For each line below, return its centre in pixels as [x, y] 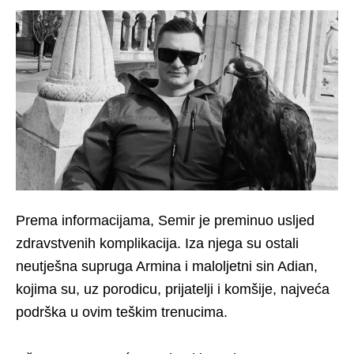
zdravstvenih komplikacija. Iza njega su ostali [157, 244]
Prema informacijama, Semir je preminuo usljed [165, 221]
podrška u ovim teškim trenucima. [122, 313]
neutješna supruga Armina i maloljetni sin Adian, [167, 267]
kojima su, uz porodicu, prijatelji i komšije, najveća [173, 290]
